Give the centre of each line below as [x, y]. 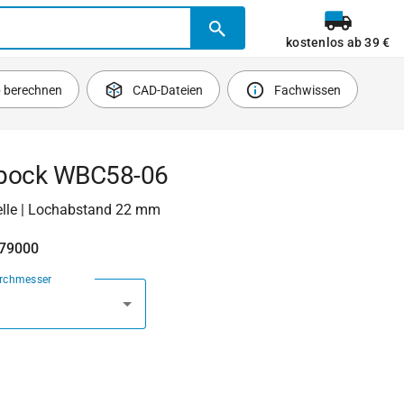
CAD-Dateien [168, 90]
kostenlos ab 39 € [338, 42]
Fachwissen [307, 90]
